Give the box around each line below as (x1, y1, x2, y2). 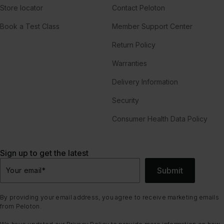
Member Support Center (112, 21, 192, 30)
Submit (157, 165, 183, 175)
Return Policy (112, 40, 155, 49)
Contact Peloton (112, 3, 165, 12)
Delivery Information (112, 77, 178, 86)
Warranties (112, 58, 147, 67)
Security (112, 95, 139, 104)
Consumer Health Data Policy (112, 114, 207, 123)
